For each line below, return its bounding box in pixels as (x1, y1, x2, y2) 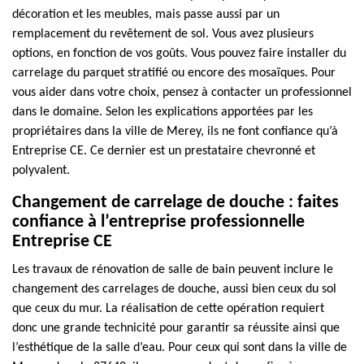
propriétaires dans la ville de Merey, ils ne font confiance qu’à (12, 125, 338, 138)
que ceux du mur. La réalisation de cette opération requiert (12, 302, 324, 315)
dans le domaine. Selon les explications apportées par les (12, 106, 313, 119)
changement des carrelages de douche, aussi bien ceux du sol (12, 283, 336, 296)
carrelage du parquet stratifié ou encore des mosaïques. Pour (12, 67, 336, 80)
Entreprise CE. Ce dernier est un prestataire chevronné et (12, 145, 315, 158)
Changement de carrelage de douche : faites (12, 193, 339, 212)
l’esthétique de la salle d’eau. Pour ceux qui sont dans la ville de (12, 341, 347, 354)
